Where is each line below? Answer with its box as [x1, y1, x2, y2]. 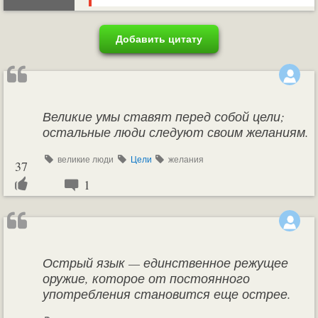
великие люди [55, 153, 116, 165]
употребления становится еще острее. [43, 285, 291, 302]
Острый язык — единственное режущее [43, 254, 288, 271]
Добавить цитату [116, 31, 202, 46]
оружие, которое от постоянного [43, 270, 250, 287]
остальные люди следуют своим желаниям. [43, 124, 309, 141]
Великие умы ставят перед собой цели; [43, 108, 285, 125]
